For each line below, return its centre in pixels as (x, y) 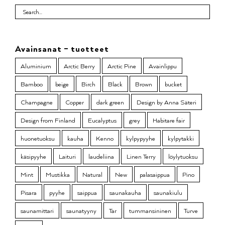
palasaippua (155, 175)
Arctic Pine (122, 66)
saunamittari (37, 211)
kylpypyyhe (141, 138)
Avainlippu (163, 66)
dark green (110, 102)
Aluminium (36, 66)
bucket (173, 84)
